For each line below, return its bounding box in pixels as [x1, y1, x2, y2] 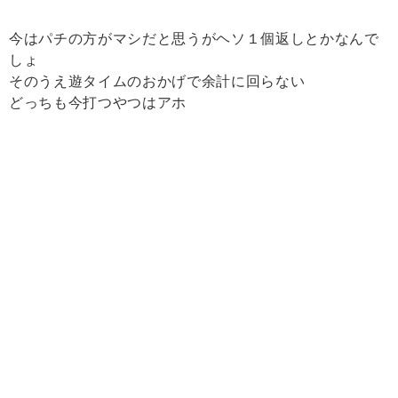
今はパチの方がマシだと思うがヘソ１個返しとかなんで [9, 31, 379, 47]
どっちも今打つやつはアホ [9, 95, 187, 111]
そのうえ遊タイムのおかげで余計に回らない [9, 74, 306, 90]
